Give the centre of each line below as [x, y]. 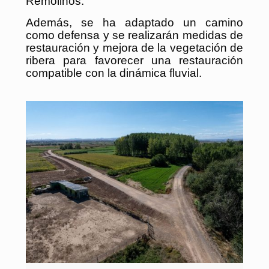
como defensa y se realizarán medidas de [134, 35]
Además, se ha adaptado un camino [134, 22]
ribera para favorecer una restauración [134, 60]
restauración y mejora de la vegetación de [134, 47]
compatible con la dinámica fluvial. [114, 73]
